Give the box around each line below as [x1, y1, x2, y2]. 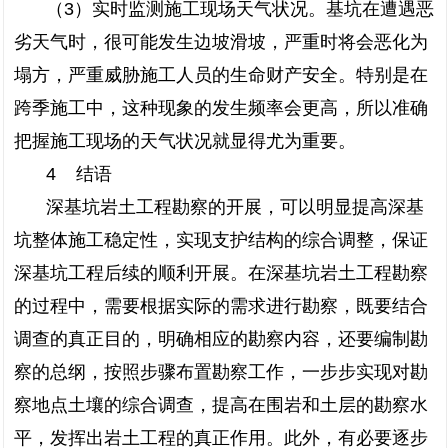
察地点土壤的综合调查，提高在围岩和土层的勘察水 [14, 395, 428, 415]
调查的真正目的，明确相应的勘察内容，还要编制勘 [14, 329, 428, 349]
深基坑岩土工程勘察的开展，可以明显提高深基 [46, 197, 424, 217]
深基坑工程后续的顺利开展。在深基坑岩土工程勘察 [14, 263, 428, 283]
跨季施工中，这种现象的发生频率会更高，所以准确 [14, 98, 428, 118]
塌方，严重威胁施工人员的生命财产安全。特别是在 [14, 65, 428, 85]
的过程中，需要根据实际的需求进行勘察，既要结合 [14, 296, 428, 316]
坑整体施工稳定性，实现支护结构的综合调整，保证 [14, 230, 428, 250]
